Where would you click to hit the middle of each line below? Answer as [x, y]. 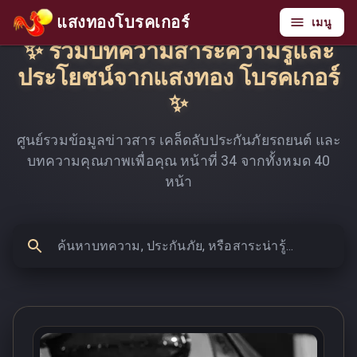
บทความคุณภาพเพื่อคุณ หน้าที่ [124, 161]
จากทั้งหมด [276, 161]
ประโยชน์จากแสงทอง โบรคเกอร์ [178, 77]
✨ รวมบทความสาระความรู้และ [178, 51]
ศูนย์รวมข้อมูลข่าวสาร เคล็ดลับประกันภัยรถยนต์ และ [178, 140]
